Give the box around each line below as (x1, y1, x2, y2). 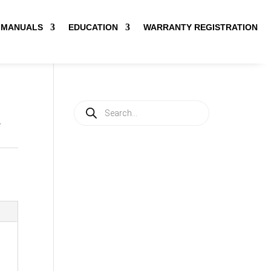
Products (74, 100, 108, 109)
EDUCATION (68, 22, 119, 32)
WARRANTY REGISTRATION (143, 22, 258, 32)
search (74, 108, 100, 118)
